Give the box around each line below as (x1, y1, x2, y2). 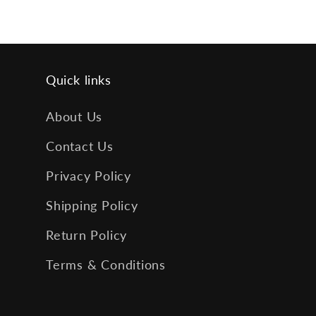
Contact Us (46, 138, 114, 154)
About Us (46, 109, 103, 125)
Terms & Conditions (46, 257, 166, 273)
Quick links (46, 72, 111, 88)
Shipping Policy (46, 197, 138, 214)
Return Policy (46, 227, 128, 243)
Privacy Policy (46, 168, 131, 184)
